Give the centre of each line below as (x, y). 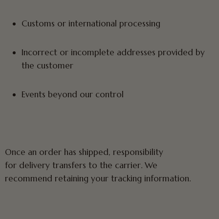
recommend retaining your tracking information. (98, 178)
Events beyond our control (73, 94)
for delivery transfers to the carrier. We (81, 165)
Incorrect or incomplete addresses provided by (113, 52)
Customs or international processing (91, 23)
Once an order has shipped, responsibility (84, 152)
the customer (47, 66)
